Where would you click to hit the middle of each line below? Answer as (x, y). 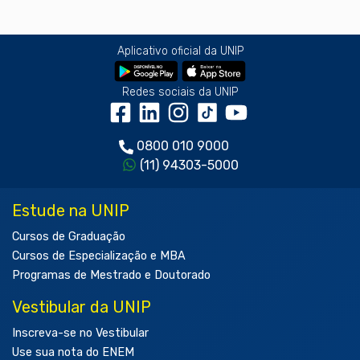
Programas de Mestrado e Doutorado (111, 276)
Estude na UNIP (71, 211)
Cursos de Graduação (69, 237)
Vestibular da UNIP (82, 307)
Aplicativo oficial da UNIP (180, 51)
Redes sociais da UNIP (180, 92)
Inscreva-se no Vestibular (80, 333)
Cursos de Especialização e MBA (99, 256)
